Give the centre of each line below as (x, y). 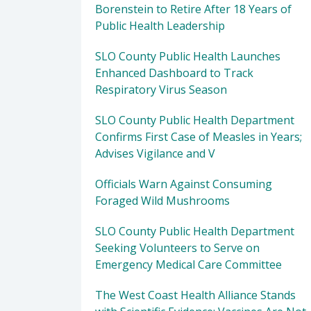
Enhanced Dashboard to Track (174, 73)
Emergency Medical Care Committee (188, 264)
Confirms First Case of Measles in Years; (199, 137)
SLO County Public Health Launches (188, 56)
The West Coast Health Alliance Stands (195, 295)
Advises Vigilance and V (155, 153)
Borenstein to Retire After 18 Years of (193, 9)
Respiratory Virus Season (161, 90)
